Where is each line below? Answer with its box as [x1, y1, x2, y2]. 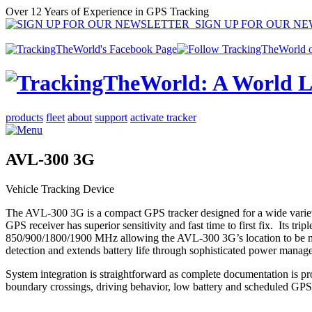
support [95, 111, 127, 123]
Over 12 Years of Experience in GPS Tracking [6, 6, 209, 17]
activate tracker [130, 111, 196, 123]
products [6, 111, 43, 123]
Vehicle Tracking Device [6, 182, 114, 195]
